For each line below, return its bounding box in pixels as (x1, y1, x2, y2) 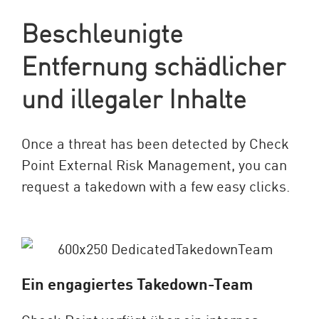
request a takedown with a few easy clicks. (21, 175, 290, 195)
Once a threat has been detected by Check (21, 132, 289, 152)
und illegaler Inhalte (21, 80, 246, 115)
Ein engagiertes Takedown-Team (21, 272, 253, 295)
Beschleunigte (21, 14, 183, 49)
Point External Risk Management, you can (21, 154, 287, 174)
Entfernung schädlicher (21, 47, 286, 82)
